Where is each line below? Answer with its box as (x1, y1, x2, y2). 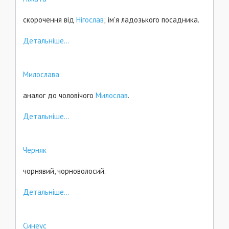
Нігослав (76, 15, 104, 25)
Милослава (23, 70, 59, 79)
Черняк (23, 145, 47, 155)
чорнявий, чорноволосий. (23, 166, 106, 176)
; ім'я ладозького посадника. (104, 15, 199, 25)
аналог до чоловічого (23, 90, 96, 100)
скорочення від (23, 15, 76, 25)
